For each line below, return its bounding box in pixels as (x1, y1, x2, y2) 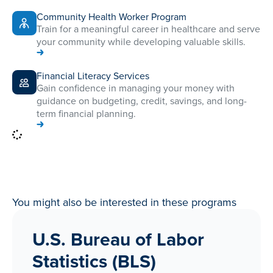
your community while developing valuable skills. (37, 35, 246, 49)
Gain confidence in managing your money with (37, 81, 235, 96)
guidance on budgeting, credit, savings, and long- (37, 94, 247, 108)
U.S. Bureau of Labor (32, 225, 205, 253)
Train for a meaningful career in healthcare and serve (37, 22, 260, 37)
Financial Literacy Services (37, 69, 149, 83)
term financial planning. (37, 107, 136, 121)
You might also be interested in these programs (12, 194, 236, 210)
